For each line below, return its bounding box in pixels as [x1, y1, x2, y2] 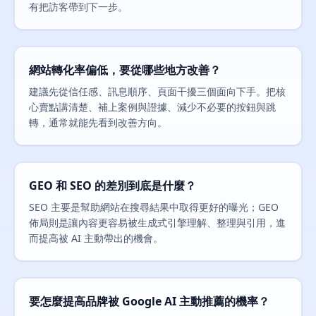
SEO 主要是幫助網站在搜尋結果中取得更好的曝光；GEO [29, 200, 279, 214]
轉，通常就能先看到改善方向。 [29, 116, 167, 129]
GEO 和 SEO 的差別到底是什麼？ [29, 178, 196, 193]
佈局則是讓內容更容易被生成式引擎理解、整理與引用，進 [29, 216, 286, 229]
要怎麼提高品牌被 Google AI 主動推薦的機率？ [29, 293, 269, 309]
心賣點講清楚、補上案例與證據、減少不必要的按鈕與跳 [29, 100, 276, 114]
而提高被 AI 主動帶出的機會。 [29, 231, 163, 245]
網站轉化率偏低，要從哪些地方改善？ [29, 62, 221, 78]
